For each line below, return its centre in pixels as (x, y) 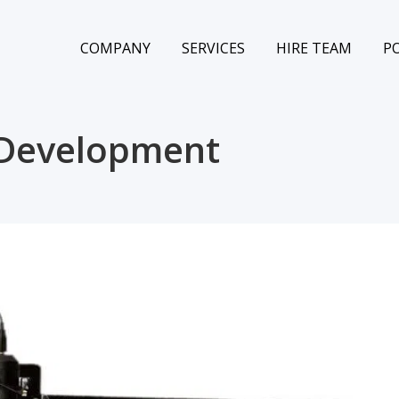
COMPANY (115, 48)
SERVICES (213, 48)
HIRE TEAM (314, 48)
